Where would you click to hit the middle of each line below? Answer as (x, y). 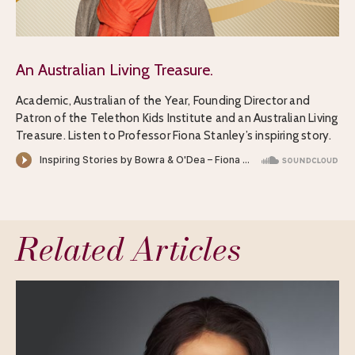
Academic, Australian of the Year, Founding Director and (163, 100)
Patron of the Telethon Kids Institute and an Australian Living (177, 118)
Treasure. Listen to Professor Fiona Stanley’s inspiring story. (174, 135)
